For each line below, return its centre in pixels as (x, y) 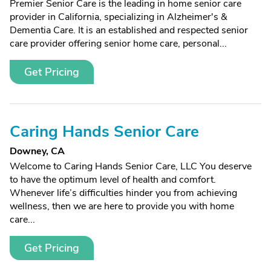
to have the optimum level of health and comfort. (113, 180)
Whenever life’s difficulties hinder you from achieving (123, 193)
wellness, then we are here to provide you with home (122, 206)
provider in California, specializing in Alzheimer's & (119, 17)
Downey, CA (37, 151)
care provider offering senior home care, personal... (118, 44)
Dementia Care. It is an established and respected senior (129, 30)
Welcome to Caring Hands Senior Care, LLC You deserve (131, 166)
